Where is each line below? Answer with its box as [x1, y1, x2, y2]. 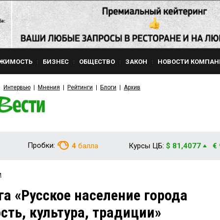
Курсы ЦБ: [129, 141, 164, 150]
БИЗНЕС [43, 58, 69, 65]
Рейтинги [67, 84, 93, 91]
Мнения [38, 84, 60, 91]
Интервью [3, 84, 30, 91]
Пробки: [27, 141, 55, 150]
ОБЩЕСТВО [79, 58, 115, 65]
